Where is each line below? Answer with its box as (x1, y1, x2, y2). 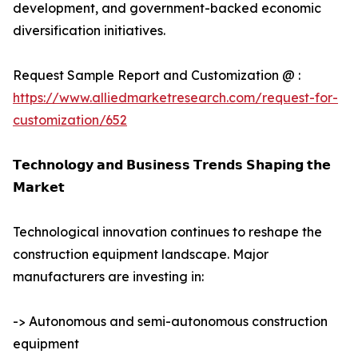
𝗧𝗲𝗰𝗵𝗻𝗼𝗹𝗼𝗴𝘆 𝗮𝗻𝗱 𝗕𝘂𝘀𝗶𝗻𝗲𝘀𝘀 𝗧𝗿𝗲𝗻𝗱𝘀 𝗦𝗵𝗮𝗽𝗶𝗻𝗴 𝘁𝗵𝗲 (13, 157, 331, 173)
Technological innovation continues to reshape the (13, 224, 322, 241)
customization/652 (13, 112, 127, 129)
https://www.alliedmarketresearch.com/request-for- (13, 89, 338, 106)
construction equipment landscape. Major (13, 246, 268, 263)
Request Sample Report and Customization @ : (13, 67, 300, 84)
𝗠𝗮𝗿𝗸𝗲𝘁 (13, 179, 65, 196)
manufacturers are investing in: (13, 268, 204, 285)
